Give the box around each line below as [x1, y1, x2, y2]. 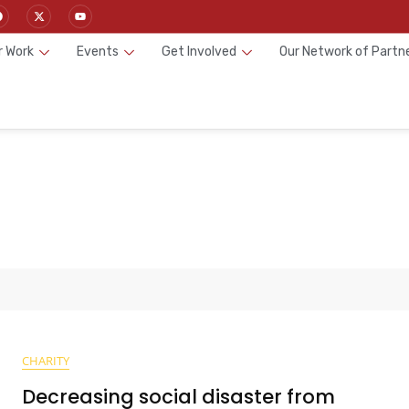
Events [76, 44, 119, 60]
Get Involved [161, 44, 236, 60]
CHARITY [22, 351, 69, 369]
